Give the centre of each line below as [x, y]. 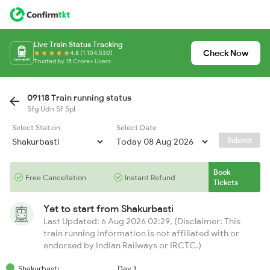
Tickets [226, 182]
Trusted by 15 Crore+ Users [72, 61]
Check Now [226, 53]
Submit [239, 140]
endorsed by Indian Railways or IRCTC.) [122, 245]
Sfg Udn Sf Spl [51, 109]
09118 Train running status [79, 98]
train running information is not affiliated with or [141, 233]
